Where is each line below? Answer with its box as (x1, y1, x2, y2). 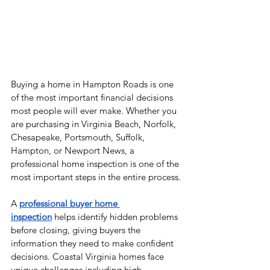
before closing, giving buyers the (11, 224, 143, 236)
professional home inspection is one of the (11, 158, 181, 170)
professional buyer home (19, 198, 120, 210)
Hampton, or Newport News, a (11, 145, 137, 157)
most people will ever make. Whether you (11, 105, 179, 117)
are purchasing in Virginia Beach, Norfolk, (11, 118, 178, 130)
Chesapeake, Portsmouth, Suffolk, (11, 131, 147, 143)
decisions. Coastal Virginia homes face (11, 251, 166, 263)
